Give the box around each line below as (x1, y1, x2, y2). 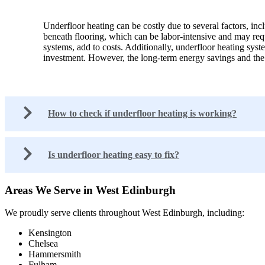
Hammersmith (28, 249, 81, 260)
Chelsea (28, 238, 58, 249)
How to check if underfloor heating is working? (48, 108, 237, 119)
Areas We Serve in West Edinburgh (5, 183, 176, 196)
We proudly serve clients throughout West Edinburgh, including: (5, 208, 244, 218)
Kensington (28, 228, 72, 238)
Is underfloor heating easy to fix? (48, 150, 179, 160)
